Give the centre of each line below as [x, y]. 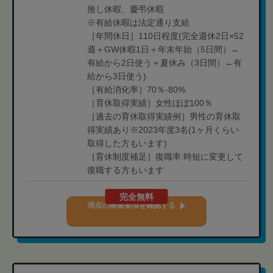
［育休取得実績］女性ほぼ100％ [150, 103]
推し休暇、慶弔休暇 [126, 9]
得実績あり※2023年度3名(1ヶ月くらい [163, 130]
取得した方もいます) [127, 143]
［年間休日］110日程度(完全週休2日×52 [165, 36]
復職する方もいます [126, 170]
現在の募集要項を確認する [132, 205]
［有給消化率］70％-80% [136, 90]
